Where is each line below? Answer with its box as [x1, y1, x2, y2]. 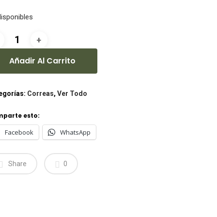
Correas [27, 90, 54, 97]
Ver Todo [57, 90, 87, 97]
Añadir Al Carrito [9, 55, 76, 66]
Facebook [4, 128, 33, 137]
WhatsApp [60, 128, 91, 137]
